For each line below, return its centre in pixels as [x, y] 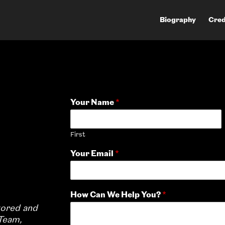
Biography [178, 20]
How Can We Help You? [117, 195]
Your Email [93, 153]
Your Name [93, 102]
